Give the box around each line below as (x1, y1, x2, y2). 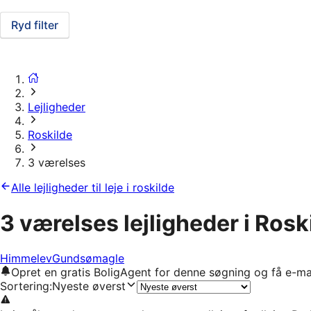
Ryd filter (11, 18, 58, 33)
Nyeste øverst (52, 279, 126, 294)
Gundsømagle (52, 251, 124, 266)
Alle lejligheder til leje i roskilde (11, 180, 174, 195)
